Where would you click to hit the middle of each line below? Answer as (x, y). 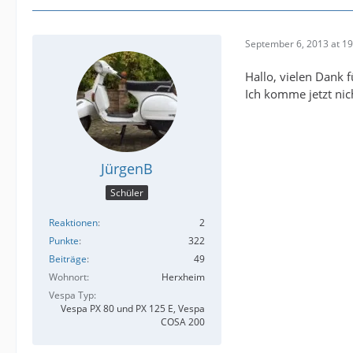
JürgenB (127, 169)
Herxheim (183, 277)
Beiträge (68, 258)
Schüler (127, 192)
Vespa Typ (71, 295)
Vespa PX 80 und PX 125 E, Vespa (133, 308)
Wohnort (68, 277)
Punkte (64, 240)
